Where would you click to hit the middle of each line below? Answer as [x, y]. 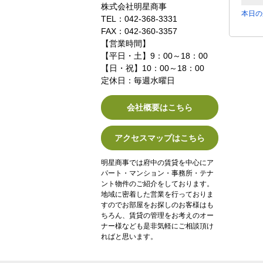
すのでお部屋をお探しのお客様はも [157, 205]
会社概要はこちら [160, 107]
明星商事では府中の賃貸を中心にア [157, 163]
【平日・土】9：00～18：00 [154, 56]
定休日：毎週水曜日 [138, 80]
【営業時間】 [126, 43]
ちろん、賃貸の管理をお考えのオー [157, 215]
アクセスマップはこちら [160, 138]
